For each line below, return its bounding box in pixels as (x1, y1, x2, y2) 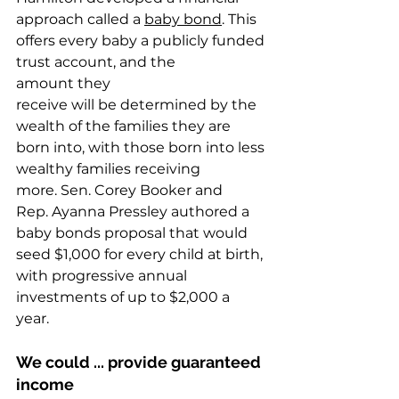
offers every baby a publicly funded (16, 32, 268, 50)
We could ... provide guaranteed (16, 353, 265, 372)
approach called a (16, 11, 144, 28)
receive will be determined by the (16, 96, 260, 114)
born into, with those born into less (16, 139, 268, 157)
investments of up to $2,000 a (16, 289, 233, 306)
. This (222, 11, 260, 28)
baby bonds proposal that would (16, 224, 251, 242)
